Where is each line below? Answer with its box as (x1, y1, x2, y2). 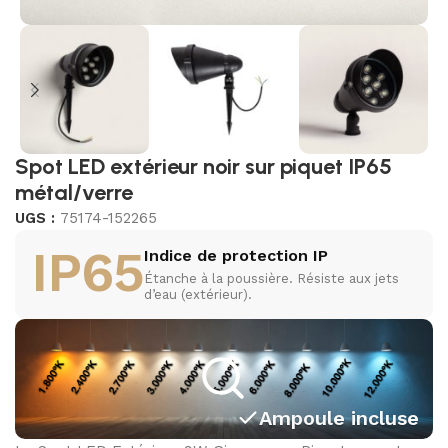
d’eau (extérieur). (144, 287, 252, 303)
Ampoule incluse (258, 406, 419, 431)
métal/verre (15, 179, 133, 207)
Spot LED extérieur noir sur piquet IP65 (15, 153, 392, 181)
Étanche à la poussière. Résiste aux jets (144, 271, 399, 287)
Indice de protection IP (144, 246, 328, 266)
